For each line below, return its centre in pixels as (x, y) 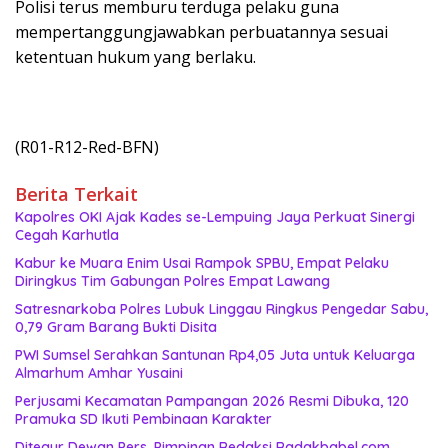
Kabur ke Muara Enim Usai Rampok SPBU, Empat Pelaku (202, 262)
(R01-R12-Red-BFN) (87, 146)
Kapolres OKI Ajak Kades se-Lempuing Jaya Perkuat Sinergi (215, 216)
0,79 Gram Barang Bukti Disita (116, 326)
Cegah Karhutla (67, 234)
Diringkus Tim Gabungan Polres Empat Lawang (172, 280)
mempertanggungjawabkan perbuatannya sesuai (201, 31)
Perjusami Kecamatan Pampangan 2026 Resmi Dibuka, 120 (212, 400)
